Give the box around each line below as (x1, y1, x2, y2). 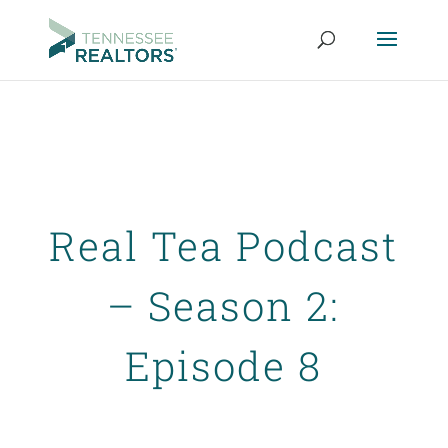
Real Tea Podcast (49, 219, 399, 272)
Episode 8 (125, 339, 323, 392)
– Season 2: (107, 279, 341, 332)
